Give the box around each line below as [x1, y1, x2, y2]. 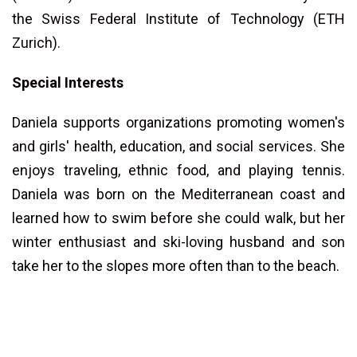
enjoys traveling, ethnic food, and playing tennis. [12, 161, 345, 178]
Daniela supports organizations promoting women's [12, 113, 345, 131]
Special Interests [12, 73, 124, 91]
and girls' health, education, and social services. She [12, 137, 345, 155]
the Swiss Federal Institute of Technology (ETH [12, 10, 345, 27]
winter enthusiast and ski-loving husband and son [12, 233, 345, 250]
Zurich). [12, 33, 61, 51]
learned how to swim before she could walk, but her [12, 209, 345, 226]
